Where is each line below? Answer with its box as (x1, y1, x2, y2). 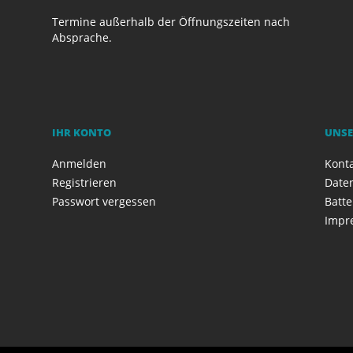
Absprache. (52, 29, 113, 45)
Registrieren (52, 174, 117, 190)
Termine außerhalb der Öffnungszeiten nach (52, 13, 291, 29)
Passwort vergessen (52, 193, 157, 209)
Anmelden (52, 155, 107, 171)
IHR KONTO (52, 124, 112, 139)
